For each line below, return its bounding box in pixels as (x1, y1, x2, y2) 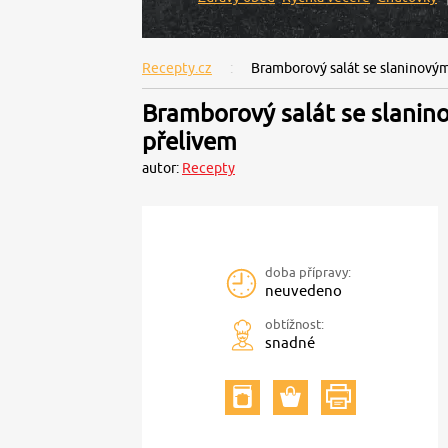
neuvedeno (265, 282, 342, 299)
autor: (142, 160, 182, 176)
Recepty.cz (142, 60, 212, 76)
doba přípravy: (265, 264, 351, 280)
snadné (265, 334, 315, 351)
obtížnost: (265, 316, 324, 332)
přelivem (142, 127, 237, 155)
